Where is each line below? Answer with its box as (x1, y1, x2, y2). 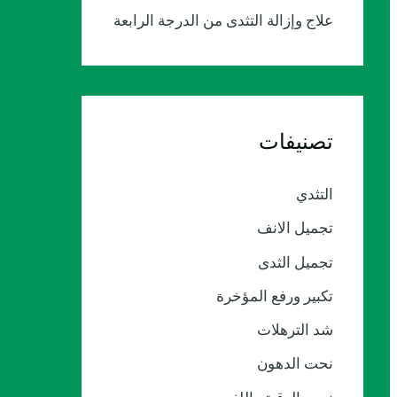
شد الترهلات (257, 321, 333, 339)
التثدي (296, 185, 333, 203)
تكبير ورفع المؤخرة (216, 286, 333, 305)
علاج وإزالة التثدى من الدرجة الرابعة (113, 12, 333, 29)
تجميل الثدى (258, 253, 333, 271)
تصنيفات (259, 129, 333, 154)
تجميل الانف (257, 219, 333, 237)
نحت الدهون (257, 354, 333, 373)
